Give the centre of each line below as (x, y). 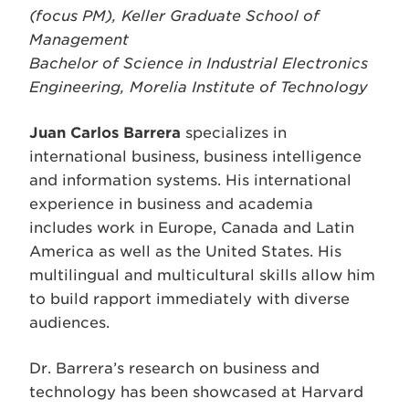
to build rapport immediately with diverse (189, 299)
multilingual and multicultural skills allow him (202, 275)
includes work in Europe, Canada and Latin (192, 228)
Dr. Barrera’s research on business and (174, 368)
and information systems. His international (190, 180)
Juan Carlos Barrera (105, 133)
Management (79, 40)
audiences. (69, 323)
